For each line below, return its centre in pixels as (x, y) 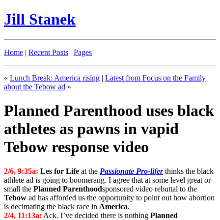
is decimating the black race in (52, 206)
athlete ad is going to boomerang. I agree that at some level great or (107, 180)
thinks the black (188, 171)
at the (89, 171)
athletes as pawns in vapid (91, 129)
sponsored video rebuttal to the (150, 189)
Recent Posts (48, 52)
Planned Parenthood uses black (109, 111)
